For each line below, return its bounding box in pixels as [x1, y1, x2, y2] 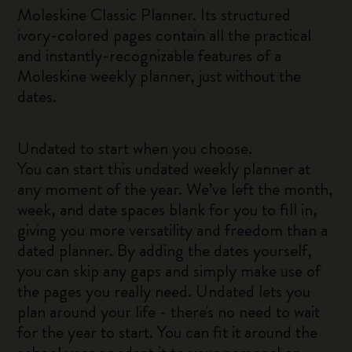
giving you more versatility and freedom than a [17, 218, 328, 242]
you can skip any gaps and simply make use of [17, 258, 321, 283]
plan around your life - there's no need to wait [17, 299, 321, 324]
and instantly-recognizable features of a [17, 43, 282, 68]
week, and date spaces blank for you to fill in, [17, 197, 318, 222]
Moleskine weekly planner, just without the [17, 64, 302, 88]
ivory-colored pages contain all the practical [17, 23, 312, 47]
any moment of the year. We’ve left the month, [17, 177, 334, 201]
